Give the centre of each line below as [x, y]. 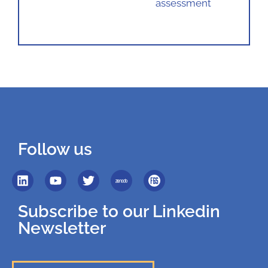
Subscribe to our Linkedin [119, 211]
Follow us [55, 149]
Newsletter [62, 228]
